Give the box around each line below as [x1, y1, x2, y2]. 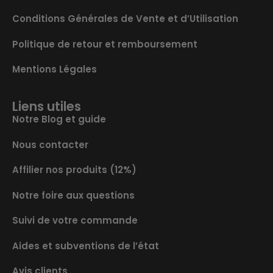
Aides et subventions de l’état [12, 239, 159, 252]
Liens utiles [12, 97, 81, 116]
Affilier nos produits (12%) [12, 163, 136, 177]
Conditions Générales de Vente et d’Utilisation [12, 12, 238, 26]
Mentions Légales [12, 62, 97, 76]
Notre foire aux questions [12, 188, 135, 202]
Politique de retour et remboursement [12, 37, 197, 51]
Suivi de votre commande [12, 214, 138, 227]
